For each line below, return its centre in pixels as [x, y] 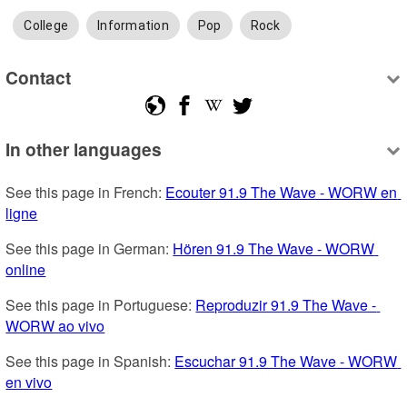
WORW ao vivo [55, 326]
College [46, 26]
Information [133, 26]
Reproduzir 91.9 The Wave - [286, 305]
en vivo [29, 382]
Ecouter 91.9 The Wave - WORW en [282, 193]
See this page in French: [86, 193]
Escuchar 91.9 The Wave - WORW [286, 362]
